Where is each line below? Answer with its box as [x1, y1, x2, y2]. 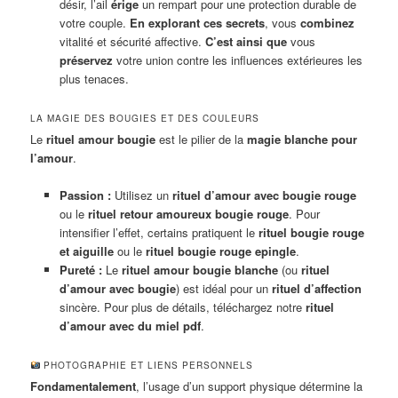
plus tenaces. [59, 69, 129, 87]
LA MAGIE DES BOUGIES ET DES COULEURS [30, 111, 260, 124]
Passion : [59, 186, 111, 203]
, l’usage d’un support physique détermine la [136, 378, 363, 395]
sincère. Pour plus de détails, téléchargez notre [59, 298, 306, 315]
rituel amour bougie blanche [121, 260, 278, 278]
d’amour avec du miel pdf [59, 316, 201, 334]
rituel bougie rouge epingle [145, 242, 296, 259]
